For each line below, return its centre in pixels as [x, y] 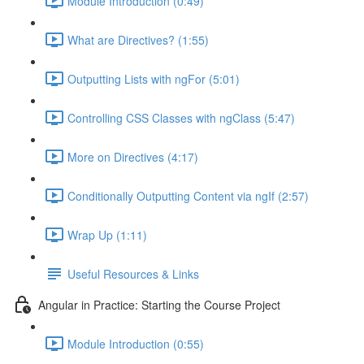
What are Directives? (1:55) [138, 39]
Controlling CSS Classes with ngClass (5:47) [181, 117]
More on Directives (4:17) [133, 156]
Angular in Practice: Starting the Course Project [159, 304]
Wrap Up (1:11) [107, 234]
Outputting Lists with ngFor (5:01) [154, 78]
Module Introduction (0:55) [136, 343]
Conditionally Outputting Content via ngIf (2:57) [188, 195]
